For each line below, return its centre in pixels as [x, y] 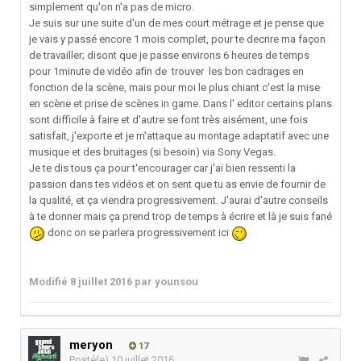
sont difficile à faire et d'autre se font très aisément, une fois [168, 120]
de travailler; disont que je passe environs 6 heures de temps [169, 56]
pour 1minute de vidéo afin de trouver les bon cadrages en [166, 72]
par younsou [165, 281]
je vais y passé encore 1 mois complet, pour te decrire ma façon [177, 39]
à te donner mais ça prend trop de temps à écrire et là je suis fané [180, 217]
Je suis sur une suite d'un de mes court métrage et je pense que [176, 23]
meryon [91, 345]
